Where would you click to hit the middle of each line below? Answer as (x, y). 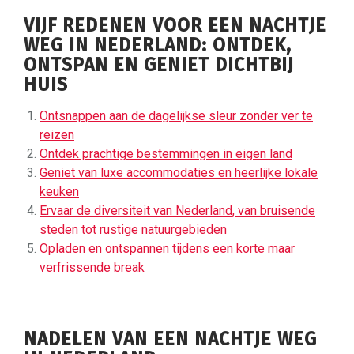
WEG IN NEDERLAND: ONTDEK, (158, 45)
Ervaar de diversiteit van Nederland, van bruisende (177, 210)
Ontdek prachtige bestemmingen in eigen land (166, 153)
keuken (59, 191)
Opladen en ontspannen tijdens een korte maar (167, 248)
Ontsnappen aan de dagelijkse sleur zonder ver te (176, 115)
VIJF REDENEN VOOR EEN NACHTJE (175, 25)
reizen (57, 134)
